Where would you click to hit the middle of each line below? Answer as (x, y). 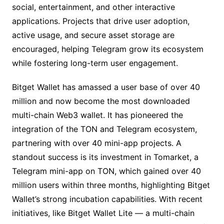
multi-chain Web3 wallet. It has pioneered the (97, 115)
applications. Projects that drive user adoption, (100, 21)
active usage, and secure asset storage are (93, 35)
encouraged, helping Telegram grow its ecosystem (107, 49)
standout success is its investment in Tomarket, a (105, 157)
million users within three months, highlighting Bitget (111, 185)
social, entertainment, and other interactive (93, 7)
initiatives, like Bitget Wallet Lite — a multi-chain (103, 213)
